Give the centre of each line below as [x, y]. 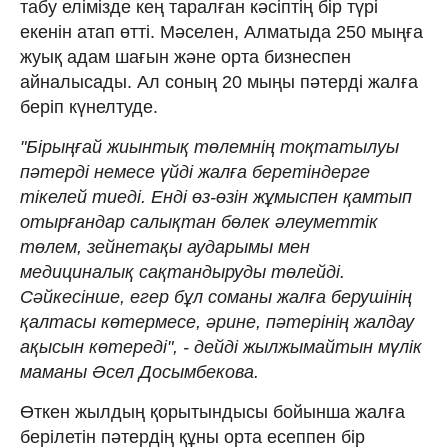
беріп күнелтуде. [89, 106]
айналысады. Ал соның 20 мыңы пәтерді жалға [219, 81]
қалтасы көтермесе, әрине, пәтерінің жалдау [217, 321]
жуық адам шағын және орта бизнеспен [185, 56]
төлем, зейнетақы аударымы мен [165, 246]
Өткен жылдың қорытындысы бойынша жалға [212, 411]
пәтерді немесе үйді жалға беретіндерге [195, 171]
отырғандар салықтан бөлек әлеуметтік [199, 221]
